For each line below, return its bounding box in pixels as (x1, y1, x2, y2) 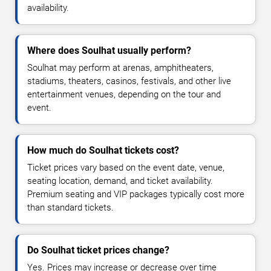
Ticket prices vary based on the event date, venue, (27, 162, 224, 174)
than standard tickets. (27, 202, 114, 214)
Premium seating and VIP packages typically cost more (27, 189, 244, 200)
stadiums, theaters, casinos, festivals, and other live (27, 76, 231, 87)
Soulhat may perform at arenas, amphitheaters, (27, 62, 214, 74)
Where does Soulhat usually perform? (27, 45, 191, 57)
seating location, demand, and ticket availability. (27, 175, 213, 187)
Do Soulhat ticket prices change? (27, 244, 169, 256)
